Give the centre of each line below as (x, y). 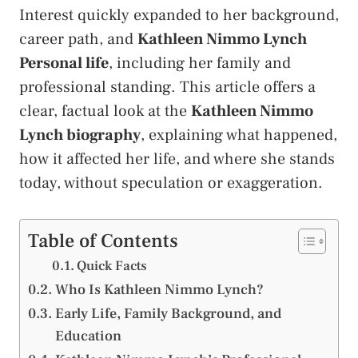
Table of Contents (103, 241)
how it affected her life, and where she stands (177, 159)
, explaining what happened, (239, 135)
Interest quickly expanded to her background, (179, 15)
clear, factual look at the (105, 111)
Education (88, 336)
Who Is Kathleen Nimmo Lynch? (159, 289)
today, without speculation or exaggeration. (171, 183)
